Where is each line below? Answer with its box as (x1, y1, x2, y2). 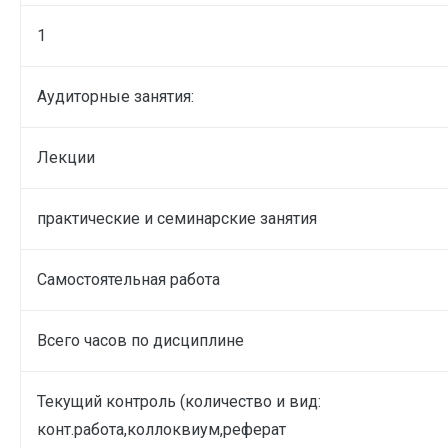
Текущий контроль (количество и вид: (37, 391, 321, 411)
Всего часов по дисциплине (37, 330, 244, 350)
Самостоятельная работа (37, 269, 220, 289)
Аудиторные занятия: (37, 86, 194, 106)
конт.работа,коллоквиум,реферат (37, 419, 286, 439)
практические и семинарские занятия (37, 208, 317, 228)
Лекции (37, 147, 95, 167)
